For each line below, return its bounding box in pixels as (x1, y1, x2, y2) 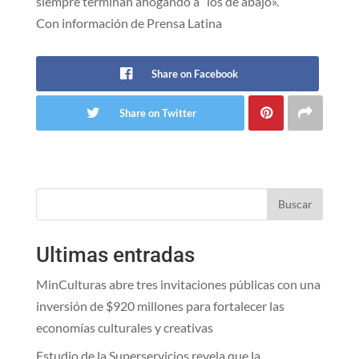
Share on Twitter (119, 106, 196, 119)
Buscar (277, 197, 313, 212)
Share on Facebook (151, 67, 239, 80)
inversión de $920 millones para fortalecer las (35, 297, 284, 313)
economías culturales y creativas (35, 319, 213, 335)
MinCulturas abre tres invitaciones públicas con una (35, 276, 321, 292)
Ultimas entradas (35, 242, 195, 267)
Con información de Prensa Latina (35, 14, 222, 30)
